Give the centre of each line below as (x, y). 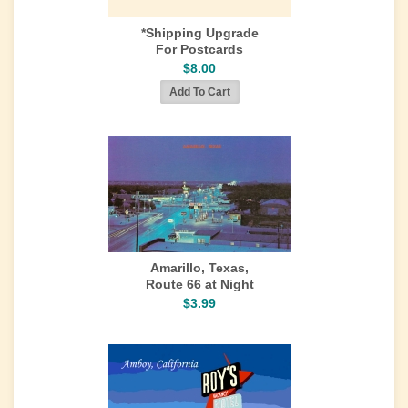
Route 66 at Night (199, 284)
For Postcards (199, 49)
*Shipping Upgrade (199, 33)
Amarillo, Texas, (199, 268)
